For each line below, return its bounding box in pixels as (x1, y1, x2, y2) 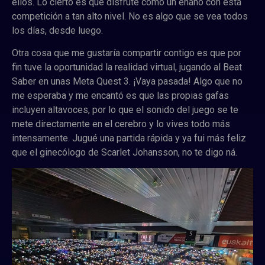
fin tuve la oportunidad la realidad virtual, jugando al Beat (12, 62, 242, 73)
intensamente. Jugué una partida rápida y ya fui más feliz (12, 132, 246, 144)
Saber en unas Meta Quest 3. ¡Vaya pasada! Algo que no (12, 76, 243, 88)
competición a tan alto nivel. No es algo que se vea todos (12, 10, 248, 22)
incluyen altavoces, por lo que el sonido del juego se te (12, 104, 238, 116)
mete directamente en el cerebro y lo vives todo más (12, 118, 230, 130)
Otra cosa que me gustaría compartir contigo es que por (12, 47, 241, 59)
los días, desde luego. (12, 24, 103, 36)
